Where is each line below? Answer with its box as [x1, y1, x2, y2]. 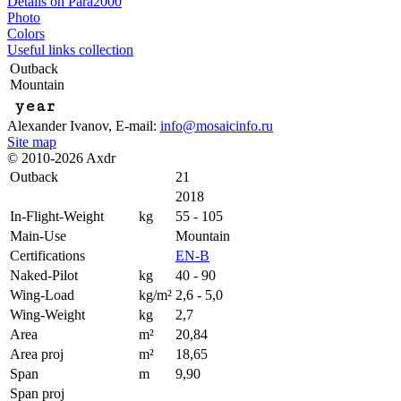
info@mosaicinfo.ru [160, 118, 273, 133]
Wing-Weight [10, 307, 85, 322]
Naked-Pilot [10, 268, 78, 283]
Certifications [10, 248, 85, 263]
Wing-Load [10, 287, 74, 303]
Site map [7, 134, 56, 149]
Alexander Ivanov [7, 118, 108, 133]
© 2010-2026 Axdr [7, 150, 115, 166]
